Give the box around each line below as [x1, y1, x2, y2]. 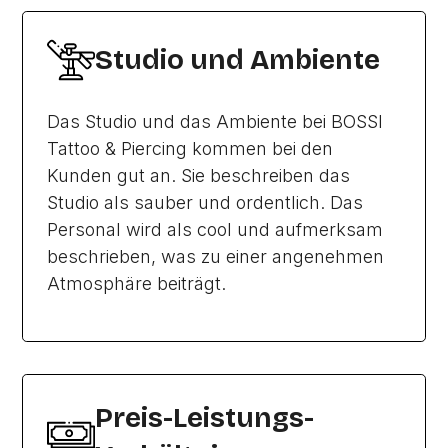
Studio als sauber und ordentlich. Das [47, 192, 364, 213]
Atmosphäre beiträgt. [47, 273, 227, 294]
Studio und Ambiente [95, 44, 381, 76]
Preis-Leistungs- [95, 402, 315, 434]
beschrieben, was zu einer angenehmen [47, 246, 385, 267]
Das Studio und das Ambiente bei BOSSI [47, 111, 384, 132]
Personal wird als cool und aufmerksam [47, 219, 384, 240]
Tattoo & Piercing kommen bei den [47, 138, 334, 159]
